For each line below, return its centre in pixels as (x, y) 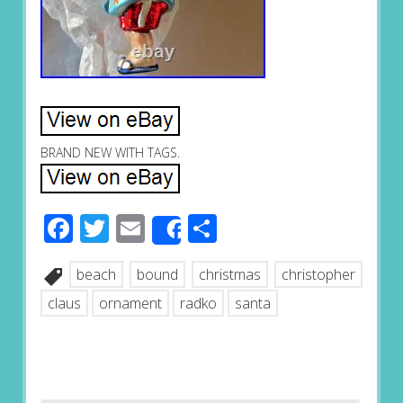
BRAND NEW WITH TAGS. (110, 153)
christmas (230, 275)
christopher (319, 275)
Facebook (135, 228)
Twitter (155, 228)
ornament (130, 304)
